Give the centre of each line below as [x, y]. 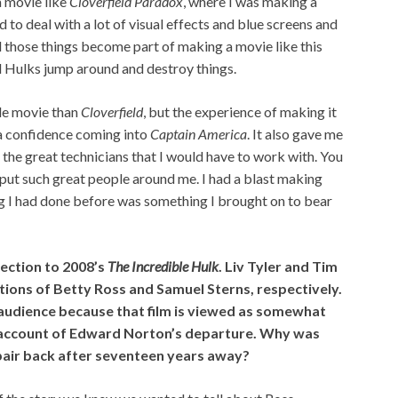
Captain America [199, 134]
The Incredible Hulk [163, 267]
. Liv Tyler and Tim [278, 267]
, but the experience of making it [240, 112]
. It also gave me [295, 134]
